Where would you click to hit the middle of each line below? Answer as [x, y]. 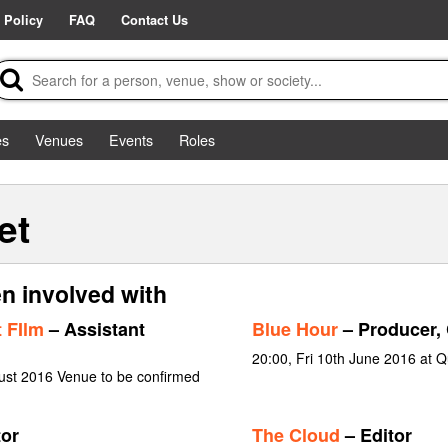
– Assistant [94, 329]
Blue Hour [294, 329]
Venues [59, 139]
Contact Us [154, 20]
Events [131, 139]
